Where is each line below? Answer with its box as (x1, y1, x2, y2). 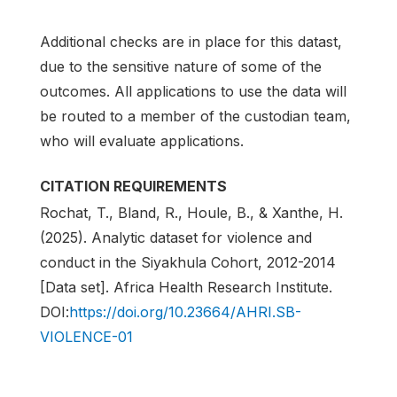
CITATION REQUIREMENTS (40, 176, 227, 195)
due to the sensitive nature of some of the (40, 57, 322, 75)
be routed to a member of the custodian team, (40, 106, 351, 125)
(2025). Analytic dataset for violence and (40, 228, 312, 246)
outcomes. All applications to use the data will (40, 82, 346, 100)
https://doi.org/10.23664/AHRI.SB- (69, 302, 301, 321)
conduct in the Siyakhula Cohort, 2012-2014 (40, 253, 336, 271)
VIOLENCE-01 (40, 327, 133, 346)
